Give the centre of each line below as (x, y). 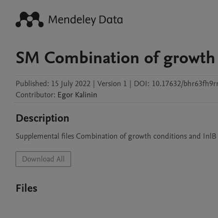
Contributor (35, 95)
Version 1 (112, 84)
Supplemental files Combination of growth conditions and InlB (116, 136)
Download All (43, 159)
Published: (32, 84)
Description (43, 118)
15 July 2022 (71, 84)
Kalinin (86, 95)
